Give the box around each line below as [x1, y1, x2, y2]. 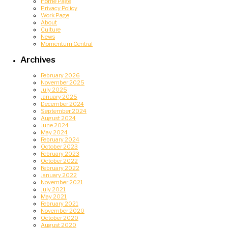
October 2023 [41, 142, 78, 150]
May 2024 [41, 128, 68, 136]
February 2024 [41, 135, 79, 143]
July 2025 [41, 85, 67, 93]
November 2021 [41, 178, 83, 186]
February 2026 [41, 71, 80, 79]
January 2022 [41, 171, 77, 179]
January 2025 [41, 93, 77, 100]
